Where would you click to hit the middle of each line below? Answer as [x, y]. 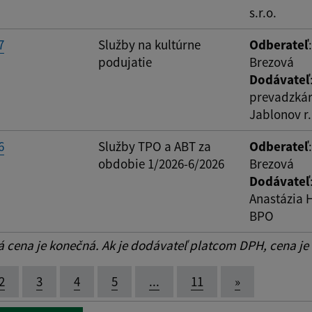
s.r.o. [263, 13]
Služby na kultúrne [149, 45]
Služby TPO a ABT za [155, 147]
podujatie [125, 62]
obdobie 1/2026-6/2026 [161, 164]
